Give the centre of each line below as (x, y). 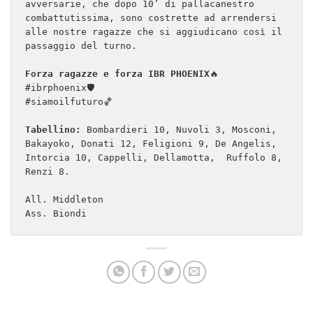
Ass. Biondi (56, 213)
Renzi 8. (48, 171)
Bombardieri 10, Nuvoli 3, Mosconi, (179, 129)
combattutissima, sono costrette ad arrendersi (151, 17)
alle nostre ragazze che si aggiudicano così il (154, 31)
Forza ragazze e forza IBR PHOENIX (117, 73)
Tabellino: (53, 129)
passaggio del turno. (81, 45)
